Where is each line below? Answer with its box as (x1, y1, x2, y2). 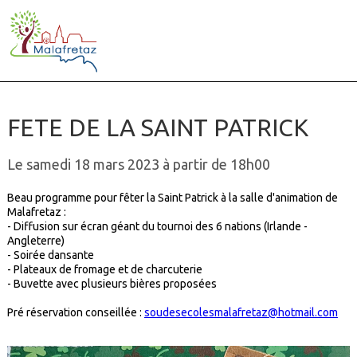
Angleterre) (6, 234, 65, 248)
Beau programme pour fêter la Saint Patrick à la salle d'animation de (6, 191, 338, 205)
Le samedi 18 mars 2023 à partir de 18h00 (6, 156, 270, 173)
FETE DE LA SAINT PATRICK (6, 114, 308, 142)
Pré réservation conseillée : (6, 306, 144, 320)
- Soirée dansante (6, 249, 96, 262)
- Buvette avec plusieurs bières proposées (6, 277, 217, 291)
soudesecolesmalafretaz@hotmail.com (143, 306, 338, 320)
